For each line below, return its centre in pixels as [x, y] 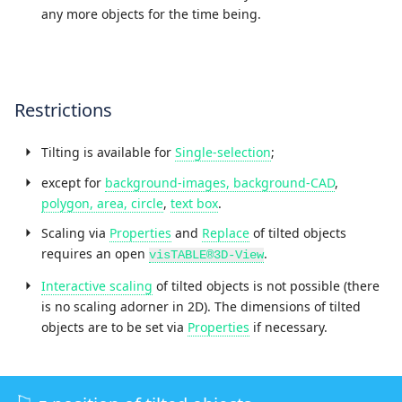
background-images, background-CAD [220, 182]
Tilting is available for [108, 153]
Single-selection [223, 153]
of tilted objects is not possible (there [266, 285]
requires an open [95, 254]
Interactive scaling [97, 285]
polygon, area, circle [102, 203]
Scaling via [75, 233]
